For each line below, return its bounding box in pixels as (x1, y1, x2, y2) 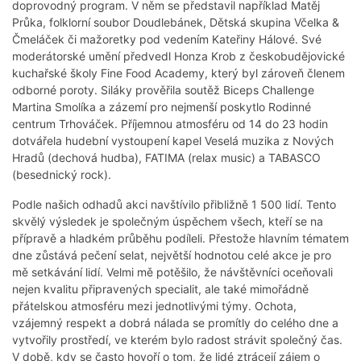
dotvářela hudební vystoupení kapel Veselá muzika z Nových (12, 134, 334, 148)
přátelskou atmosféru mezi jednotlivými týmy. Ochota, (12, 299, 297, 313)
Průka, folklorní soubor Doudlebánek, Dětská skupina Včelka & (12, 15, 339, 30)
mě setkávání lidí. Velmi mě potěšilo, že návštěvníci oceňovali (12, 265, 333, 280)
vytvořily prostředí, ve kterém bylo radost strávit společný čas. (12, 333, 342, 347)
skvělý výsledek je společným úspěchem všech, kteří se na (12, 214, 323, 229)
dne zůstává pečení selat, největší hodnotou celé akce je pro (12, 248, 331, 263)
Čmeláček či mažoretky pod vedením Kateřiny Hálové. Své (12, 32, 322, 47)
